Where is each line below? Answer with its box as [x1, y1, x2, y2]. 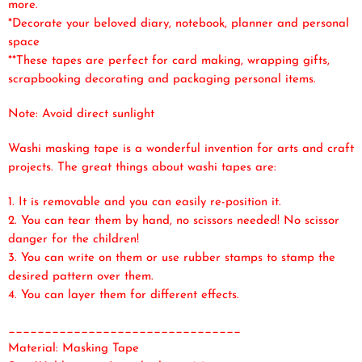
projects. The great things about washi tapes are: [8, 161, 276, 174]
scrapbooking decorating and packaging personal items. [8, 73, 316, 86]
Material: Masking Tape [8, 342, 139, 355]
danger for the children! [8, 233, 139, 246]
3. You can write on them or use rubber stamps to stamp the [8, 251, 335, 264]
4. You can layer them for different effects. [8, 288, 239, 301]
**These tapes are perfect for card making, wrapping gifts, [8, 54, 330, 67]
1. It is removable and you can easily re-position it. [8, 196, 281, 208]
